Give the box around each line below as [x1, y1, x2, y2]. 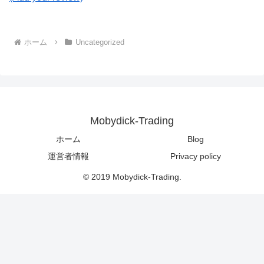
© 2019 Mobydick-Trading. [82, 171, 181, 181]
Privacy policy [170, 151, 221, 161]
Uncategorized [75, 37, 124, 47]
